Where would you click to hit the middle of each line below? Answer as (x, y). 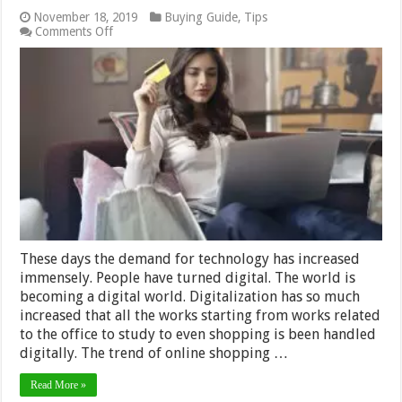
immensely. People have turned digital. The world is (188, 277)
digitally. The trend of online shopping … (154, 353)
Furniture (137, 131)
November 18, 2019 (86, 17)
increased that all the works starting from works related (201, 315)
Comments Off (74, 31)
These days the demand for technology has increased (190, 258)
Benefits (135, 87)
